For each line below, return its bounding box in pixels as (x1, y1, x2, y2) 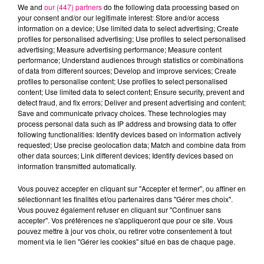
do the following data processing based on (102, 2, 239, 12)
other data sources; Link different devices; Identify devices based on (18, 150, 233, 160)
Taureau (116, 203, 148, 213)
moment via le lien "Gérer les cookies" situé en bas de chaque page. (18, 236, 235, 246)
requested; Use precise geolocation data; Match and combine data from (18, 140, 246, 150)
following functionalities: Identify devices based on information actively (18, 129, 241, 139)
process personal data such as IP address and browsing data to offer (18, 118, 236, 128)
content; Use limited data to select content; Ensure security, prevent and (18, 87, 245, 97)
